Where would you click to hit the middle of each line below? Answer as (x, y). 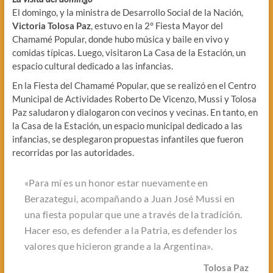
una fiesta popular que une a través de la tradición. (133, 214)
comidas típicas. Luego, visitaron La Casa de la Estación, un (129, 52)
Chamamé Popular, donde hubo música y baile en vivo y (120, 39)
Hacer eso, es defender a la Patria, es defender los (131, 230)
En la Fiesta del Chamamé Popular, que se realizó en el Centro (134, 85)
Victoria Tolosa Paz (51, 25)
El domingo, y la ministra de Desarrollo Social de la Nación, (127, 12)
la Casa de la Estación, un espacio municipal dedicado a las (127, 125)
